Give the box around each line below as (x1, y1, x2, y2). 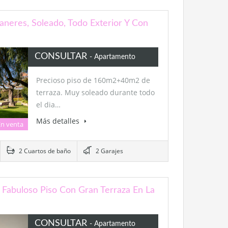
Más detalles (36, 116, 81, 126)
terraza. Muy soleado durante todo (36, 88, 155, 98)
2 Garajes (94, 147, 123, 156)
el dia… (36, 100, 61, 110)
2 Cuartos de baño (17, 147, 71, 156)
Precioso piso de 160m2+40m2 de (36, 75, 150, 85)
